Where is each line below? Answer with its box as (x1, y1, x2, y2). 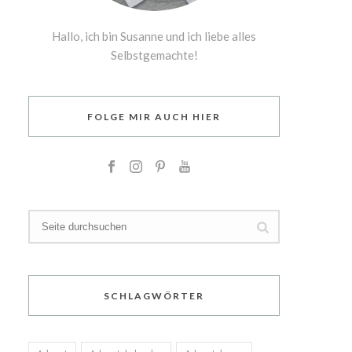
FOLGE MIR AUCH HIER (87, 111, 221, 123)
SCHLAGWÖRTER (104, 290, 204, 302)
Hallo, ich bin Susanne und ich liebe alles (52, 29, 256, 43)
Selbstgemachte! (110, 48, 198, 62)
